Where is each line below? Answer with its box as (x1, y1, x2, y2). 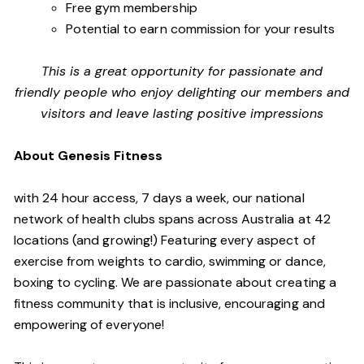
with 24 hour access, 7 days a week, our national (14, 189, 305, 206)
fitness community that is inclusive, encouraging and (14, 295, 325, 312)
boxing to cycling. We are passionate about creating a (14, 274, 336, 291)
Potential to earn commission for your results (66, 20, 339, 37)
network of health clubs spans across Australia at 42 (14, 210, 331, 227)
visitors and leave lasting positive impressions (40, 105, 324, 122)
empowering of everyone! (14, 316, 164, 333)
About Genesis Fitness (14, 147, 166, 164)
